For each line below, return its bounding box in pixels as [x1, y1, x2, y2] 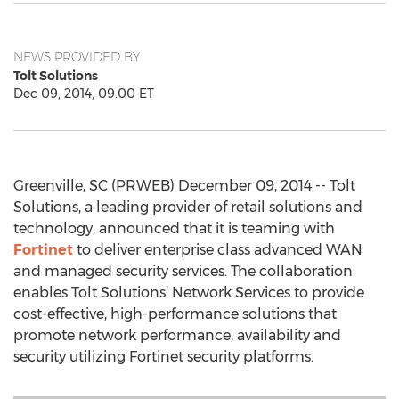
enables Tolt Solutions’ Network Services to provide [13, 284, 364, 301]
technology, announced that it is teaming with [13, 220, 335, 237]
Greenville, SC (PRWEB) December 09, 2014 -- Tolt [13, 177, 355, 194]
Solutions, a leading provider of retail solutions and [13, 199, 362, 216]
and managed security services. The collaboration [13, 263, 353, 280]
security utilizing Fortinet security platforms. [13, 348, 313, 365]
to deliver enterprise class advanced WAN [73, 241, 362, 258]
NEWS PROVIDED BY [13, 49, 141, 65]
